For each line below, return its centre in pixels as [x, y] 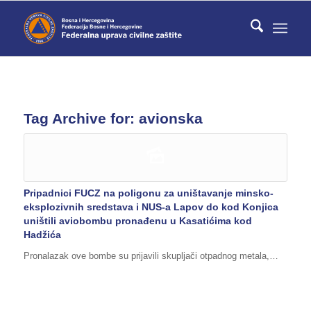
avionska [170, 118]
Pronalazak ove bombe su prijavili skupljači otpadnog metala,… [151, 256]
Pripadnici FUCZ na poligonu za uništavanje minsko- [148, 193]
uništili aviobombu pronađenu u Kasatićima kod [137, 221]
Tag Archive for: [81, 118]
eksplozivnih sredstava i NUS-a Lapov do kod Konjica [151, 207]
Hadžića [42, 235]
